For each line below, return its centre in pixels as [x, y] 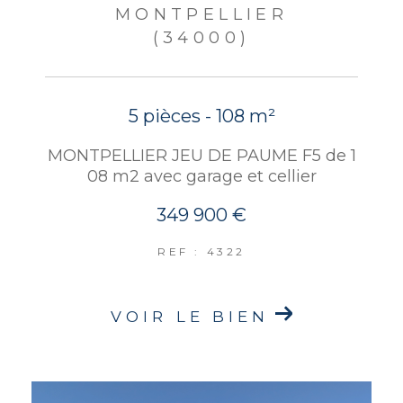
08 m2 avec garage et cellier [201, 177]
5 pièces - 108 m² [201, 116]
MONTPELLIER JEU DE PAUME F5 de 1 [201, 156]
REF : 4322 [201, 252]
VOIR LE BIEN [190, 317]
